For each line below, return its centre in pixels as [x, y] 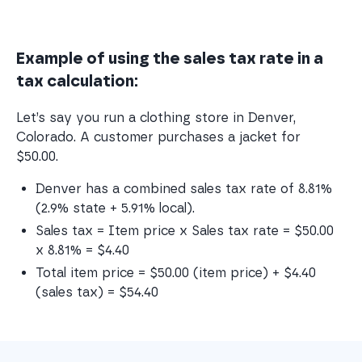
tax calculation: [77, 80]
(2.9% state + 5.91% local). [115, 208]
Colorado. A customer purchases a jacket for [158, 137]
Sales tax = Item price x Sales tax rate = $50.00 [187, 230]
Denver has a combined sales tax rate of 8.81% [186, 188]
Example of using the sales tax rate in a [170, 58]
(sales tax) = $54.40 [97, 292]
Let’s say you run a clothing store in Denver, [156, 117]
